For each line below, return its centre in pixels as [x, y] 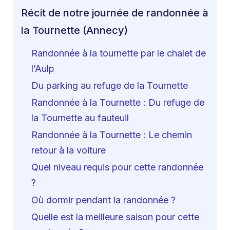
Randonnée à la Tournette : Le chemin [112, 135]
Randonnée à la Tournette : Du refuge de [118, 103]
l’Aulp [43, 68]
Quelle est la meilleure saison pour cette [115, 217]
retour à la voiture [69, 150]
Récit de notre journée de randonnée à [115, 13]
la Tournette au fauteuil [80, 118]
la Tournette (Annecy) [74, 31]
